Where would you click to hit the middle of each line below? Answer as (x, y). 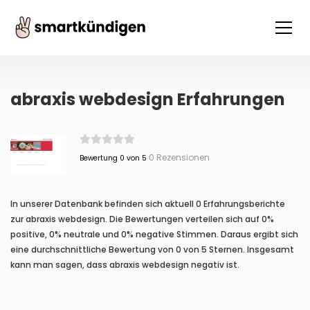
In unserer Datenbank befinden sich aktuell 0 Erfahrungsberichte (148, 204)
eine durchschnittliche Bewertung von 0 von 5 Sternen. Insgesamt (152, 249)
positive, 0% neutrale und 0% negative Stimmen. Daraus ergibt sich (154, 234)
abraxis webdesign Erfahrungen (148, 99)
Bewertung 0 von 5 (113, 158)
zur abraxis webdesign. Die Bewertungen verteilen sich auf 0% (142, 219)
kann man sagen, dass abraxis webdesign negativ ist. (125, 265)
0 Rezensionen (178, 157)
